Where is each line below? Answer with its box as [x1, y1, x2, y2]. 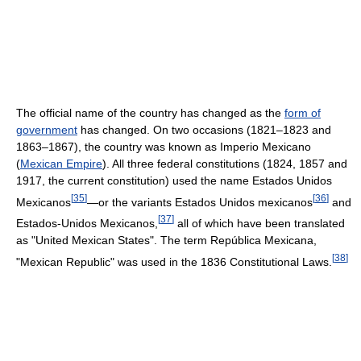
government [16, 122, 77, 136]
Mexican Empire [20, 156, 102, 170]
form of [284, 106, 321, 119]
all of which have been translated [174, 216, 345, 230]
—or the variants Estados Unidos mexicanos [87, 195, 313, 209]
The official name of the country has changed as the [16, 106, 284, 119]
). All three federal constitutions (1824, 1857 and [102, 156, 347, 170]
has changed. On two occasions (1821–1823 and [77, 122, 331, 136]
